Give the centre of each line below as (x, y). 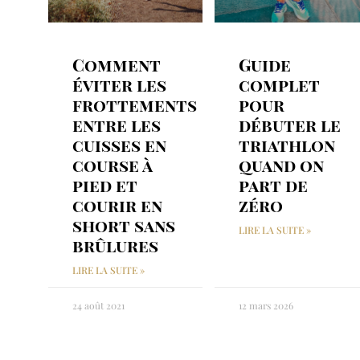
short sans (124, 225)
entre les (117, 125)
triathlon (286, 145)
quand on (281, 165)
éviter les (119, 85)
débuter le (289, 125)
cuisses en (119, 145)
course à (112, 165)
